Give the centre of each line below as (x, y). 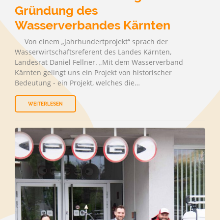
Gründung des (56, 10)
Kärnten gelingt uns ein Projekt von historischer (93, 72)
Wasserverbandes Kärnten (93, 25)
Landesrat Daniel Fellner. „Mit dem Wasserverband (99, 62)
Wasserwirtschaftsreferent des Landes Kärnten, (93, 52)
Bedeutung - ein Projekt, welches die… (77, 83)
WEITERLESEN (45, 104)
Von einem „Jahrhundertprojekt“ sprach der (91, 41)
